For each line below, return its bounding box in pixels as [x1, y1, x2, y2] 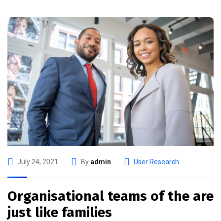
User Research [134, 158, 179, 166]
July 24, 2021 [17, 158, 58, 166]
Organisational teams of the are [7, 188, 214, 205]
